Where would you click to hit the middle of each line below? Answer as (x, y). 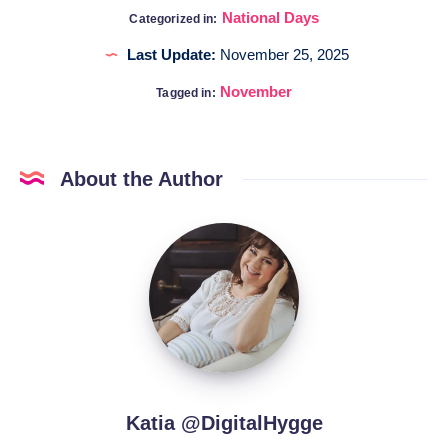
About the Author (141, 178)
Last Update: (171, 54)
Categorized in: (173, 18)
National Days (270, 17)
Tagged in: (186, 92)
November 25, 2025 (282, 54)
